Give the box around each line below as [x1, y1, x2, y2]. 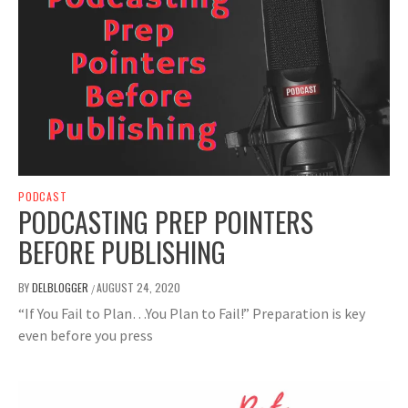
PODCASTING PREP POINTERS [18, 201, 313, 243]
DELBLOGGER [32, 280, 91, 296]
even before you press [18, 326, 153, 345]
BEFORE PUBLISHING [18, 231, 226, 273]
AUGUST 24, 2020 [97, 280, 180, 296]
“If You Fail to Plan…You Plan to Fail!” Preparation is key [18, 304, 365, 323]
